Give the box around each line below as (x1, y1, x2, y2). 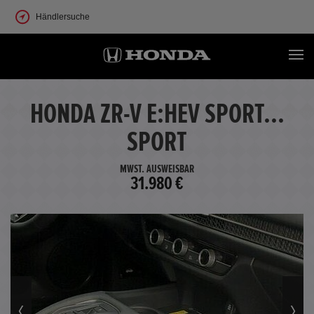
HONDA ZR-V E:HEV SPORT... (29, 100, 285, 128)
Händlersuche (36, 12, 90, 22)
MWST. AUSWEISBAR (120, 163, 194, 175)
